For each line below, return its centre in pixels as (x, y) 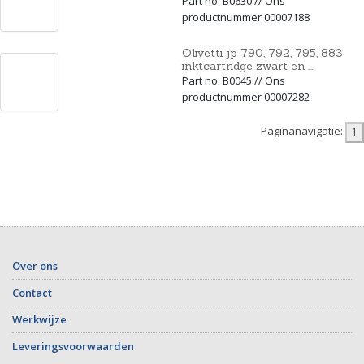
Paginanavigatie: (303, 131)
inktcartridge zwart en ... (247, 65)
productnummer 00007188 (246, 17)
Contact (32, 292)
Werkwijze (39, 319)
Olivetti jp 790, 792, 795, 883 (262, 52)
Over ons (35, 265)
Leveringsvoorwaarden (73, 346)
